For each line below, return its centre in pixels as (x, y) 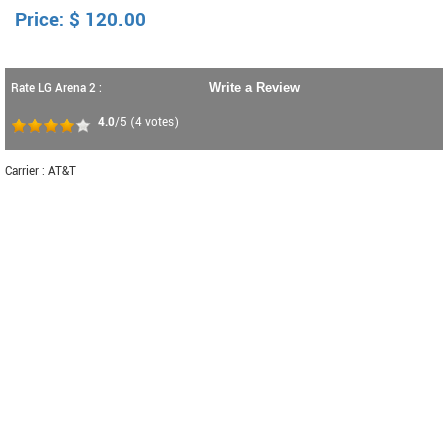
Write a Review (254, 87)
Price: (42, 20)
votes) (160, 122)
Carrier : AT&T (40, 171)
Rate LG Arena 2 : (56, 88)
